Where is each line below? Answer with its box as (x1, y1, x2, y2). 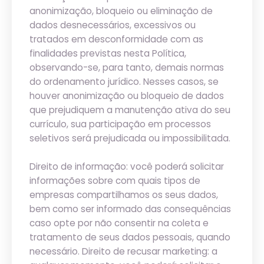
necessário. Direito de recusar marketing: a (29, 245, 217, 258)
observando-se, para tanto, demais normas (29, 61, 224, 74)
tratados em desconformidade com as (29, 33, 203, 45)
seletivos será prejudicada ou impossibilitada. (29, 132, 230, 144)
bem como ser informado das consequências (29, 203, 231, 215)
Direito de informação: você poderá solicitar (29, 160, 224, 173)
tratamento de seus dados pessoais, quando (29, 231, 230, 243)
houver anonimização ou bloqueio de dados (29, 90, 224, 102)
